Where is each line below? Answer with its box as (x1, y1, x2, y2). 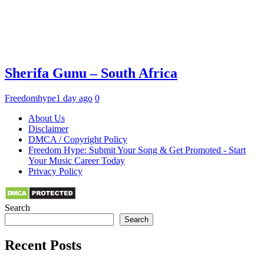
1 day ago (56, 93, 93, 104)
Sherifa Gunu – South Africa (5, 65, 177, 81)
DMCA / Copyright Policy (28, 134, 127, 145)
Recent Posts (5, 237, 81, 253)
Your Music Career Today (28, 156, 125, 166)
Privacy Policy (28, 166, 82, 177)
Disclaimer (28, 124, 68, 134)
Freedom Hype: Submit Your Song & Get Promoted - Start (28, 145, 246, 156)
